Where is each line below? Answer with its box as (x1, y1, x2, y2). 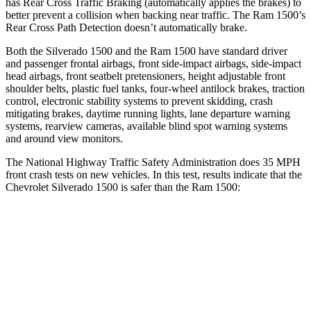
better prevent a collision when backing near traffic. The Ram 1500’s (6, 8, 305, 21)
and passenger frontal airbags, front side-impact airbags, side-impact (6, 57, 301, 69)
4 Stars (200, 289, 225, 300)
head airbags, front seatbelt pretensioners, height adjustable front (6, 69, 285, 82)
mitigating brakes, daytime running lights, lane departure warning (6, 107, 290, 119)
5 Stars (137, 289, 162, 300)
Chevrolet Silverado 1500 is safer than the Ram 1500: (6, 180, 240, 193)
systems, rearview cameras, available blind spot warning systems (6, 119, 287, 132)
